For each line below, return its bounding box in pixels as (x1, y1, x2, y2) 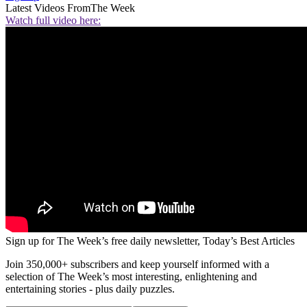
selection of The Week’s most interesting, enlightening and (5, 270, 257, 282)
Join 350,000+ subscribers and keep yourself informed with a (5, 258, 269, 270)
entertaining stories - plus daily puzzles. (5, 282, 175, 295)
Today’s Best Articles (203, 234, 295, 247)
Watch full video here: (5, 14, 101, 26)
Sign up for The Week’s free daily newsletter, (5, 234, 203, 247)
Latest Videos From (5, 1, 90, 14)
